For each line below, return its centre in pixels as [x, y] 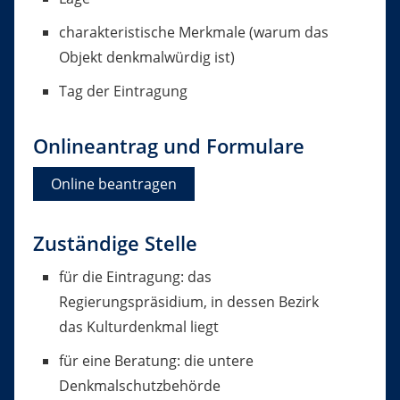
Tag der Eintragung [123, 92]
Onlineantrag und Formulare [168, 146]
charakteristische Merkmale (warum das [193, 33]
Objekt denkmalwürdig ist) [146, 58]
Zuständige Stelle [115, 244]
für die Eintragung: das [135, 277]
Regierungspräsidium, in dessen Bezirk [188, 302]
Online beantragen [113, 184]
